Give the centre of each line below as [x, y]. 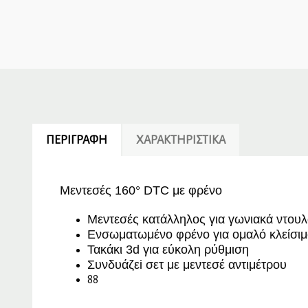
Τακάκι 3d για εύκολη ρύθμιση [168, 250]
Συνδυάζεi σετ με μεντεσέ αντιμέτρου [189, 265]
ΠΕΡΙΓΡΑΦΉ [77, 141]
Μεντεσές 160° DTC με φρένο [141, 191]
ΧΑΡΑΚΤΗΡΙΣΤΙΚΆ [181, 141]
